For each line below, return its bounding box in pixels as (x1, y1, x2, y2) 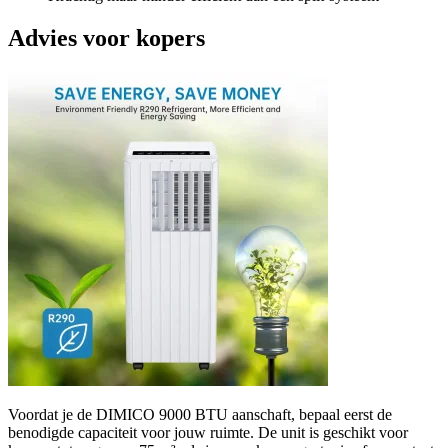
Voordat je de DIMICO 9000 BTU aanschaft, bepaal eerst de (8, 405, 392, 423)
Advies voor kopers (8, 24, 205, 51)
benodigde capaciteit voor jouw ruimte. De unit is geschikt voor (8, 423, 408, 441)
